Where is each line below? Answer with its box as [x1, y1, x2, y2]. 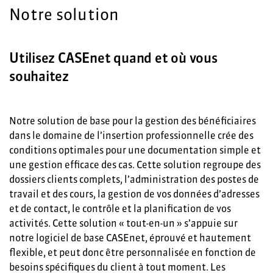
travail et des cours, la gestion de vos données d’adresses [9, 188, 260, 200]
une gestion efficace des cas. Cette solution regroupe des [9, 158, 261, 171]
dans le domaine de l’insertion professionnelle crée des [9, 129, 253, 142]
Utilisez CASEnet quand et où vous [9, 49, 218, 67]
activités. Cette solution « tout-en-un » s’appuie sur [9, 217, 238, 230]
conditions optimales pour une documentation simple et [9, 144, 261, 157]
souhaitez [9, 68, 69, 85]
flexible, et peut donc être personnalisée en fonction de [9, 246, 256, 259]
